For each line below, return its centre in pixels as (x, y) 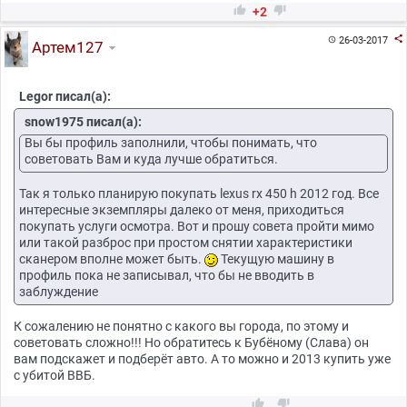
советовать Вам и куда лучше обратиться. (151, 159)
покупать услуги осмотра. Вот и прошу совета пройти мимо (197, 227)
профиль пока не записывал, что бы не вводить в (167, 276)
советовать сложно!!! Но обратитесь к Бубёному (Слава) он (191, 343)
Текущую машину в (276, 259)
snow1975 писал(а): (83, 122)
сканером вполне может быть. (112, 259)
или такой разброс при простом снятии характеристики (186, 243)
